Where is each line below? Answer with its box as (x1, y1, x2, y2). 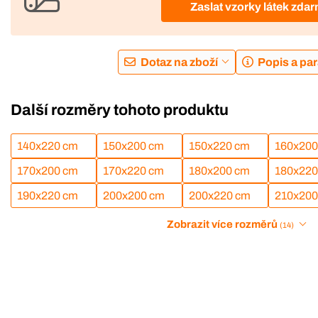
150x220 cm (188, 140, 250, 153)
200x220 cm (188, 190, 251, 202)
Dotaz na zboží (140, 55, 218, 68)
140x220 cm (17, 140, 78, 153)
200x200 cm (102, 190, 165, 202)
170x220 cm (102, 165, 164, 177)
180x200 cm (188, 165, 250, 177)
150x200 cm (102, 140, 164, 153)
